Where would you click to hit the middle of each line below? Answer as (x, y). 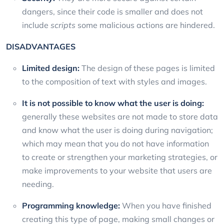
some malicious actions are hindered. (147, 25)
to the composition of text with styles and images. (114, 81)
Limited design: (51, 68)
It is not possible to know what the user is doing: (113, 103)
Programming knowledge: (71, 205)
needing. (40, 184)
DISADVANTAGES (41, 46)
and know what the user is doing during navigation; (117, 130)
